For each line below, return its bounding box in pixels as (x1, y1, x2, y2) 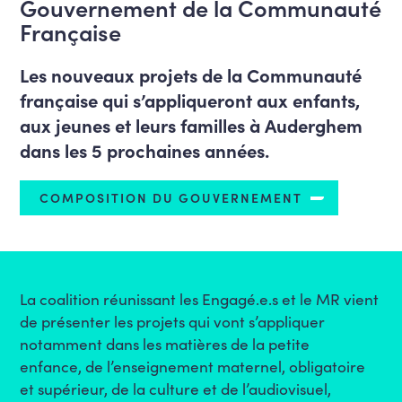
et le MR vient (278, 287, 380, 310)
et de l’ (199, 377, 249, 399)
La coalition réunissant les (20, 287, 203, 310)
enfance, (20, 354, 83, 377)
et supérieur (20, 377, 105, 399)
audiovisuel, (249, 377, 332, 399)
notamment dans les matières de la (20, 332, 266, 354)
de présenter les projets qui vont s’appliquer (20, 310, 326, 332)
